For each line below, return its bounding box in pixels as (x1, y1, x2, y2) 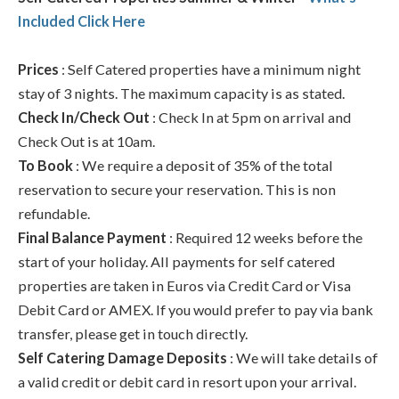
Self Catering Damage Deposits (18, 349, 230, 367)
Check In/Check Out (18, 109, 150, 126)
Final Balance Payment (18, 229, 167, 247)
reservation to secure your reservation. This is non (18, 181, 336, 199)
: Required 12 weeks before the (167, 229, 362, 247)
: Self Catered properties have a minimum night (59, 61, 361, 78)
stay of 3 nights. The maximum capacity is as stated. (18, 85, 345, 102)
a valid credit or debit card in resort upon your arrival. (18, 373, 356, 391)
